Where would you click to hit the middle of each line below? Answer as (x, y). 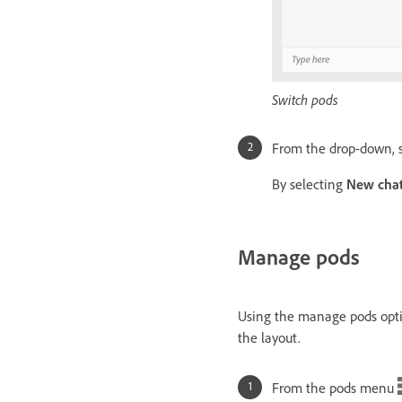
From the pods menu (335, 388)
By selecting (309, 184)
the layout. (269, 338)
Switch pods (305, 99)
